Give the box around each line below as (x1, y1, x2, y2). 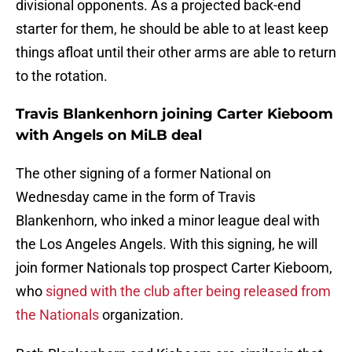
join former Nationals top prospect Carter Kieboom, (16, 259, 332, 277)
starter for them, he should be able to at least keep (16, 20, 328, 38)
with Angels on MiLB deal (16, 126, 202, 145)
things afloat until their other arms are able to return (16, 44, 336, 61)
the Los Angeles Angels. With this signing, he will (16, 236, 317, 253)
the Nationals (16, 306, 99, 324)
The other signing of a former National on (16, 165, 271, 182)
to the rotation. (16, 68, 108, 85)
